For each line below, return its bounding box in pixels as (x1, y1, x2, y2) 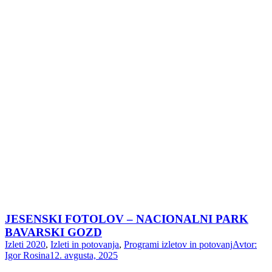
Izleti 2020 (5, 239, 46, 250)
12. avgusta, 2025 (50, 250, 118, 261)
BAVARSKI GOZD (5, 226, 102, 239)
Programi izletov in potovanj (124, 239, 233, 250)
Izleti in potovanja (50, 239, 119, 250)
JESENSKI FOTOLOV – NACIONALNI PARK (5, 212, 248, 226)
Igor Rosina (5, 250, 50, 261)
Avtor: (233, 239, 257, 250)
